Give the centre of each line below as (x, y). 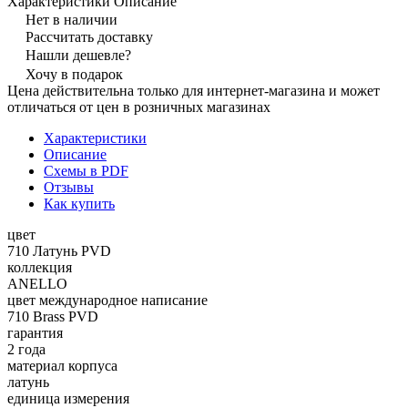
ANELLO (37, 283)
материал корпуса (62, 365)
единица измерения (68, 398)
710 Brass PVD (53, 316)
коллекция (40, 267)
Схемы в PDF (86, 170)
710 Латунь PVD (59, 250)
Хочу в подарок (74, 74)
